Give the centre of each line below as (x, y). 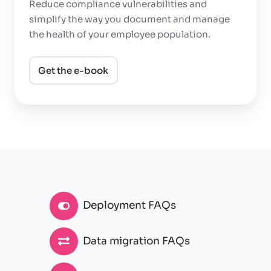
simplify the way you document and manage (129, 19)
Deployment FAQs (129, 206)
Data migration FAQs (136, 241)
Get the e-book (73, 70)
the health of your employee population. (120, 34)
